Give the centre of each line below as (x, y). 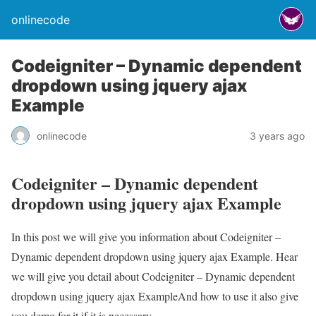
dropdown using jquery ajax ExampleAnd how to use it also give (155, 296)
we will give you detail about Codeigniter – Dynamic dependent (153, 276)
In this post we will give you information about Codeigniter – (146, 236)
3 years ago (277, 135)
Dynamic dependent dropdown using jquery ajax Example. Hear (154, 256)
